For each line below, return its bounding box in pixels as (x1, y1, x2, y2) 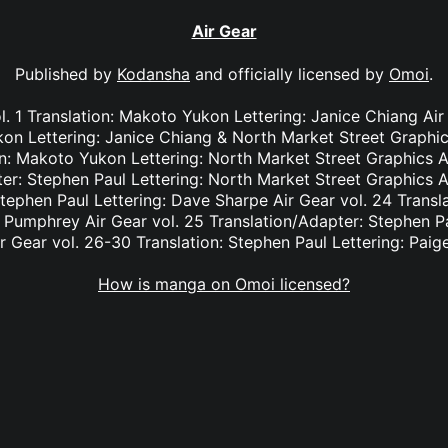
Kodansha (117, 63, 190, 84)
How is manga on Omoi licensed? (98, 274, 350, 295)
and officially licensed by (190, 63, 389, 84)
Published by (15, 63, 117, 84)
